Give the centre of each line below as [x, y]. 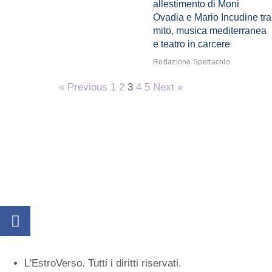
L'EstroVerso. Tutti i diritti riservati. [103, 263]
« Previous [83, 87]
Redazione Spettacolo [192, 62]
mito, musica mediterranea [210, 31]
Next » [168, 87]
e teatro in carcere [192, 44]
